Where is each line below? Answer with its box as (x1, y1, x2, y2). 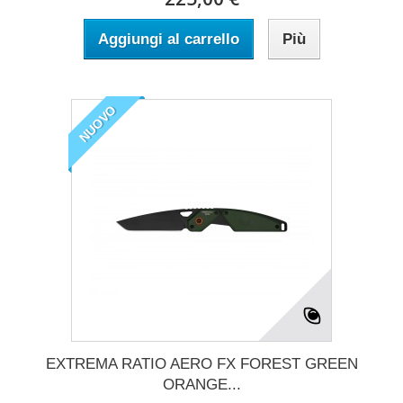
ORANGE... (162, 375, 241, 393)
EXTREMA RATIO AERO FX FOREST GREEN (45, 354, 358, 372)
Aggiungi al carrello (97, 30, 239, 48)
